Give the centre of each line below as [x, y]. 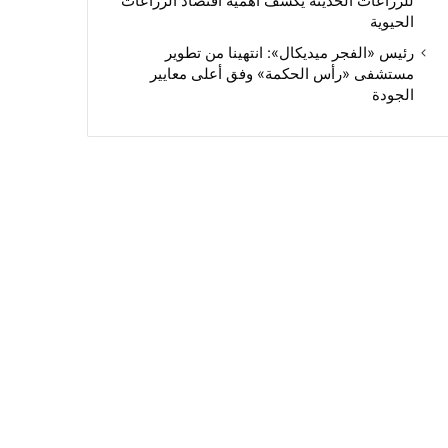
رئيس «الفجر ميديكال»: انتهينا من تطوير [289, 53]
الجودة [392, 95]
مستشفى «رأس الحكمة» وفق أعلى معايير [281, 74]
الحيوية [391, 22]
